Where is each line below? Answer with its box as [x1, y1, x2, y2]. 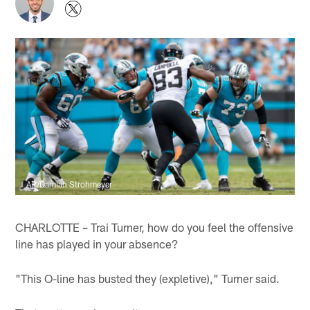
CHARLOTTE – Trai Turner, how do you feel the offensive [15, 219, 294, 234]
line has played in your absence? [15, 236, 179, 250]
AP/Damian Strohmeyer [26, 179, 113, 189]
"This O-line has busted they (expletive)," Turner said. [15, 271, 280, 286]
